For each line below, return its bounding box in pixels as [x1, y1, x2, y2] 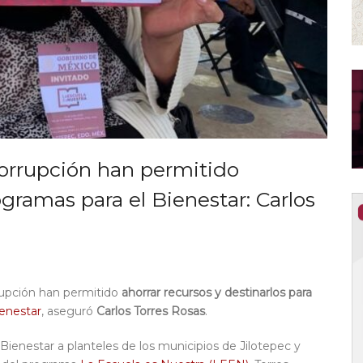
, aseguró [41, 304, 96, 319]
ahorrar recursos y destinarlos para [122, 285, 312, 301]
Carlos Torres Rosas [96, 304, 205, 319]
